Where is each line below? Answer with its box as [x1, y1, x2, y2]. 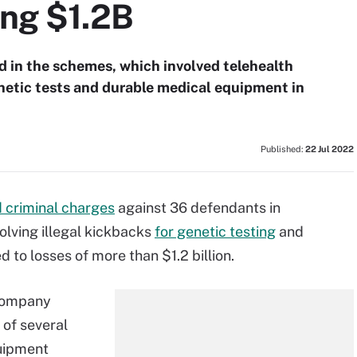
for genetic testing [155, 223, 276, 240]
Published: [261, 144, 305, 154]
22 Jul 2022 [305, 144, 354, 154]
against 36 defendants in [115, 199, 280, 216]
